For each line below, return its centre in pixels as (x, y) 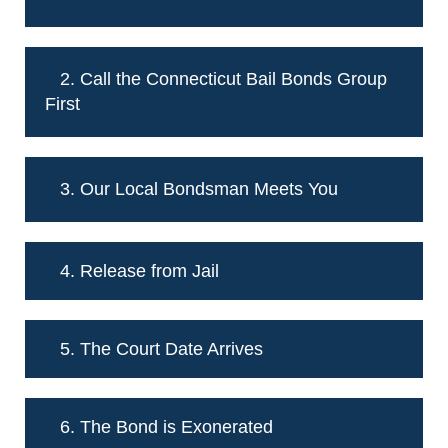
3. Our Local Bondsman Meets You (199, 188)
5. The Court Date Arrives (161, 348)
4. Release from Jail (139, 270)
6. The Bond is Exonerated (166, 426)
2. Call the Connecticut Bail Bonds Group (223, 78)
